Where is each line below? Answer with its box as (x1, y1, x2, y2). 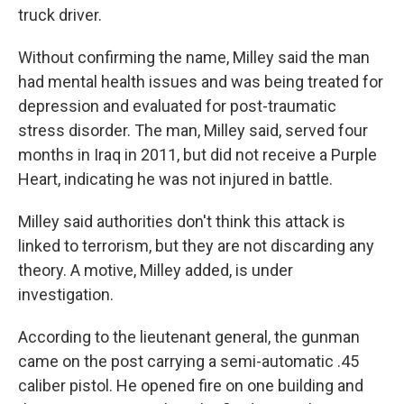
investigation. (18, 285, 114, 305)
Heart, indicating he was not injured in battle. (18, 170, 333, 189)
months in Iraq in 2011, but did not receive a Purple (18, 145, 377, 165)
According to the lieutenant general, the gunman (18, 327, 360, 347)
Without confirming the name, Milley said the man (18, 48, 370, 68)
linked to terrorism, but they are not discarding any (18, 236, 374, 256)
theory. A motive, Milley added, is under (18, 261, 293, 280)
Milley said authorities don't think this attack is (18, 212, 345, 232)
